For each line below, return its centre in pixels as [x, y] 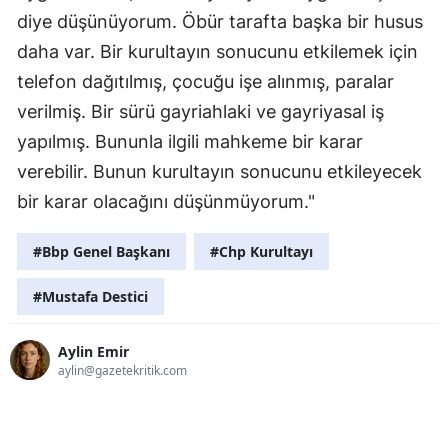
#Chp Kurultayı [261, 252]
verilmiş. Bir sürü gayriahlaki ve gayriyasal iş [200, 112]
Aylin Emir [93, 351]
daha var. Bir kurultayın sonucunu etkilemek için [217, 52]
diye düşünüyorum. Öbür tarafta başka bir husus [220, 22]
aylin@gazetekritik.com [122, 370]
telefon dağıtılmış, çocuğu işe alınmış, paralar [205, 82]
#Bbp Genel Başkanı [101, 252]
